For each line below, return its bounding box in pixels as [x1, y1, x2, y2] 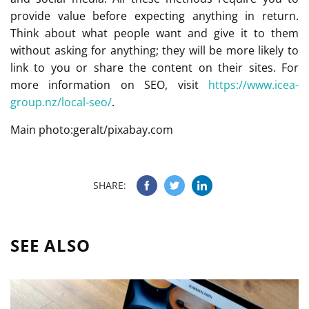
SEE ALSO [10, 233, 90, 257]
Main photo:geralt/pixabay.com [10, 121, 173, 137]
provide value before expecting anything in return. [10, 8, 299, 23]
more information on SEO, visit [10, 77, 208, 92]
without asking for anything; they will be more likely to [10, 42, 299, 58]
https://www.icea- [208, 77, 299, 92]
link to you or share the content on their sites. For [10, 59, 299, 75]
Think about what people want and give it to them [10, 25, 299, 41]
